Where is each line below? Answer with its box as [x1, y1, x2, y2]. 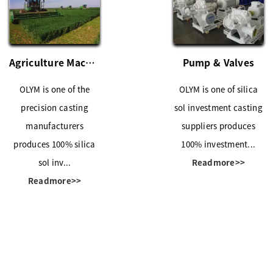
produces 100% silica [13, 138, 96, 150]
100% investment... [181, 138, 256, 150]
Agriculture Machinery [85, 55, 96, 69]
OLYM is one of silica [179, 83, 258, 95]
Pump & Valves [182, 55, 255, 69]
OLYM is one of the [19, 83, 90, 95]
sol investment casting [174, 101, 263, 113]
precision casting [21, 101, 88, 113]
